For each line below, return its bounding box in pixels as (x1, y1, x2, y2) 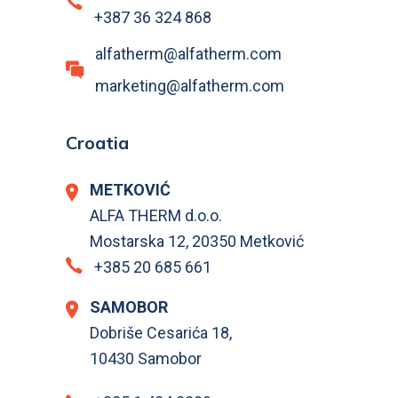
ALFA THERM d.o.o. (90, 205, 222, 225)
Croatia (66, 131, 129, 154)
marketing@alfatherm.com (95, 76, 284, 95)
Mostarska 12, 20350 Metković (90, 231, 304, 251)
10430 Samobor (90, 348, 202, 368)
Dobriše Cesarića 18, (90, 322, 232, 342)
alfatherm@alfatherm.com (95, 44, 282, 63)
